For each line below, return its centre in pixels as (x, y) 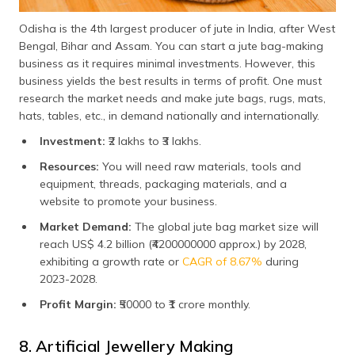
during (281, 262)
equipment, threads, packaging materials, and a (163, 184)
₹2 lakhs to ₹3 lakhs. (155, 141)
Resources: (71, 167)
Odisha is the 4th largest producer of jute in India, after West (177, 29)
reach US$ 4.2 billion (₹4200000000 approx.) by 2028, (173, 244)
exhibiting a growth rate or (111, 262)
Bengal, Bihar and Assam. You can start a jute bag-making (171, 46)
